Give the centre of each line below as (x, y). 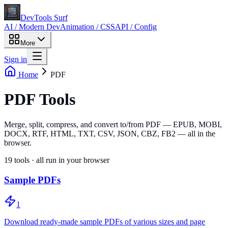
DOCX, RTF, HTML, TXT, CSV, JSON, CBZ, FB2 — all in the (110, 133)
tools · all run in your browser (61, 160)
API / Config (136, 27)
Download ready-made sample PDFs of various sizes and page (105, 222)
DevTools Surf (44, 18)
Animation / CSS (88, 27)
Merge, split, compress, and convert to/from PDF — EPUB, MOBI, (113, 124)
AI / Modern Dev (32, 27)
